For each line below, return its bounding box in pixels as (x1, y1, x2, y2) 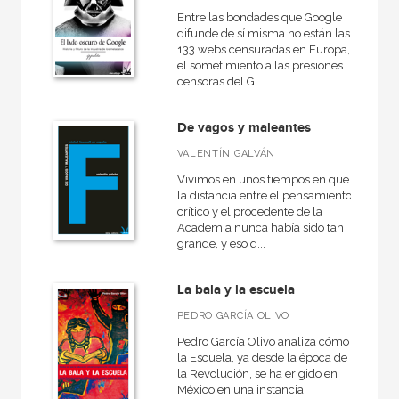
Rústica (35, 157, 74, 170)
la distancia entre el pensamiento (176, 189, 352, 202)
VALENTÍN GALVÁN (176, 148, 275, 159)
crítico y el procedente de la (176, 205, 322, 218)
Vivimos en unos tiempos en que (176, 173, 349, 186)
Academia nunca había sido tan (176, 221, 344, 234)
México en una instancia (176, 383, 304, 396)
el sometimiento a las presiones (176, 59, 343, 72)
